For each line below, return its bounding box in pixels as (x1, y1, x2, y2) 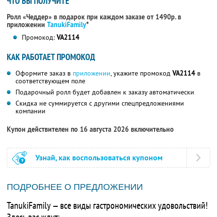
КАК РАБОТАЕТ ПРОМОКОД (7, 51, 95, 63)
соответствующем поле (15, 77, 85, 86)
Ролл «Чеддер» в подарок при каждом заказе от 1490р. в (7, 13, 181, 22)
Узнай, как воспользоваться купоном (35, 153, 163, 163)
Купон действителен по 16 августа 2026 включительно (7, 125, 174, 134)
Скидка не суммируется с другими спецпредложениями (15, 99, 184, 108)
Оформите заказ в (15, 69, 73, 78)
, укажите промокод (110, 69, 172, 78)
